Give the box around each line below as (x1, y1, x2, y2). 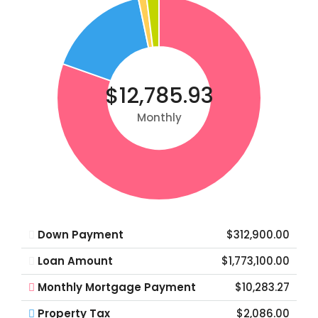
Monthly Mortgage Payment (38, 280, 196, 295)
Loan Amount (38, 253, 113, 268)
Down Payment (38, 227, 124, 242)
